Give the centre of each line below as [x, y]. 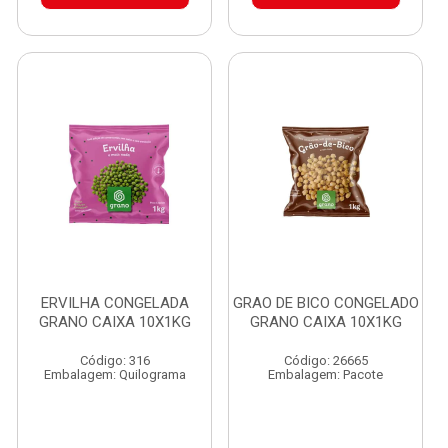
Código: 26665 [325, 360]
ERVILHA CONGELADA [114, 303]
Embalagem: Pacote [325, 374]
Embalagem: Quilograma [114, 374]
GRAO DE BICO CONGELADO [325, 303]
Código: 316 [114, 360]
